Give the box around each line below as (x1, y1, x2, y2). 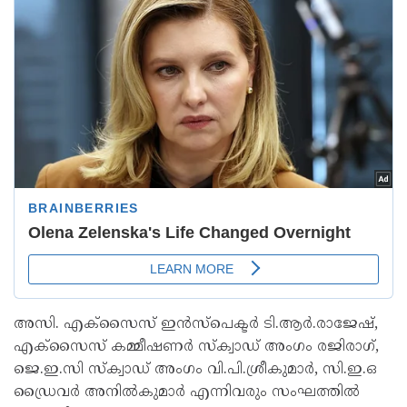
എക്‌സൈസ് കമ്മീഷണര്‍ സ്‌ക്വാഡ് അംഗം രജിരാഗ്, (14, 338, 379, 357)
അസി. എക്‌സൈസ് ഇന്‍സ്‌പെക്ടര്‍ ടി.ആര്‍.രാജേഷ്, (14, 315, 378, 334)
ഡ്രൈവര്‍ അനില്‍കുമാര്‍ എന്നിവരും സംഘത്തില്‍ (14, 383, 360, 402)
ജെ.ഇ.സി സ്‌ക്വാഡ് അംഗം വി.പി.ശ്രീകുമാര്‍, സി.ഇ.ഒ (14, 361, 377, 380)
